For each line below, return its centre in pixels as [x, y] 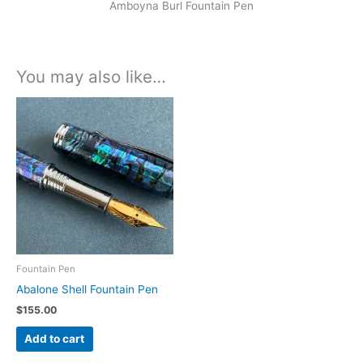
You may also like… [91, 76]
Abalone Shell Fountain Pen [87, 289]
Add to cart [55, 339]
